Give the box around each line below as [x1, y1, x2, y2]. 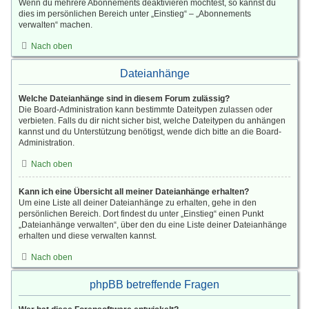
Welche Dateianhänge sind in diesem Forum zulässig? [19, 94, 230, 103]
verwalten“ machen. [19, 20, 92, 30]
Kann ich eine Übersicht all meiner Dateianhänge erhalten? [19, 187, 249, 197]
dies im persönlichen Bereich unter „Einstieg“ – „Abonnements [19, 9, 251, 19]
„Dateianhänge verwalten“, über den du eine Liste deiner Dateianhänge [19, 220, 287, 230]
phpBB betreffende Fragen [90, 279, 219, 290]
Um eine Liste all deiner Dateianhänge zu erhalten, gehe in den [19, 198, 257, 208]
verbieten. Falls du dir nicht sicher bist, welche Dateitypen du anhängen [19, 116, 286, 126]
